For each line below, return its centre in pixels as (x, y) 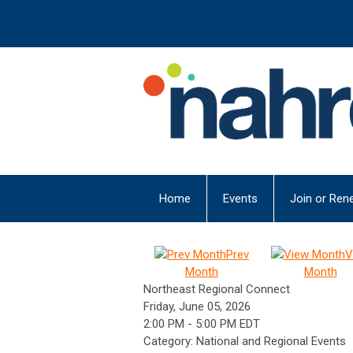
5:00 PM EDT (228, 323)
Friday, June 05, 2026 (197, 306)
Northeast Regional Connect (217, 289)
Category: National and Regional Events (245, 341)
